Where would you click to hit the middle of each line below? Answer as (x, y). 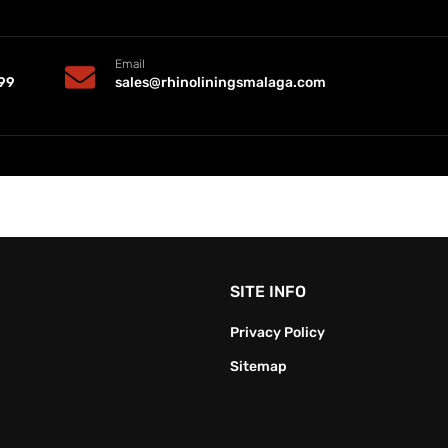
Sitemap (258, 366)
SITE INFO (268, 291)
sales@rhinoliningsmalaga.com (220, 82)
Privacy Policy (277, 332)
